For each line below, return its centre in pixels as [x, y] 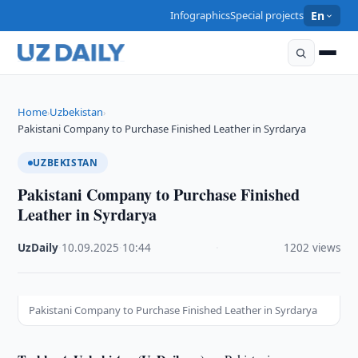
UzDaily [38, 248]
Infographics [201, 15]
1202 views [312, 248]
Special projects [267, 15]
